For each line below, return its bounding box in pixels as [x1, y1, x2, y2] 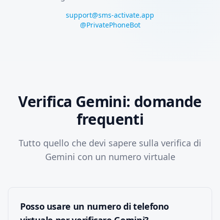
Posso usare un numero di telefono [20, 200, 169, 212]
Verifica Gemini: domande [18, 91, 202, 111]
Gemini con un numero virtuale [45, 151, 175, 163]
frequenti [76, 109, 144, 129]
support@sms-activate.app [66, 10, 154, 20]
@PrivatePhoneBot [80, 20, 140, 29]
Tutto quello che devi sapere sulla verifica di [19, 137, 201, 149]
